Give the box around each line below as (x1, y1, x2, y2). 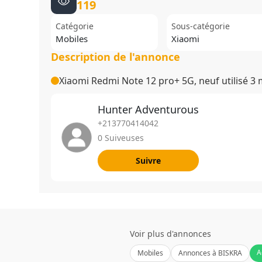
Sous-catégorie (171, 20, 230, 32)
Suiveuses (102, 132, 144, 143)
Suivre (136, 154, 161, 166)
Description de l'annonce (51, 49, 181, 64)
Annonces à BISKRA (178, 247, 242, 258)
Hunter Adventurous (98, 102, 199, 116)
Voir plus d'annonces (130, 227, 211, 239)
